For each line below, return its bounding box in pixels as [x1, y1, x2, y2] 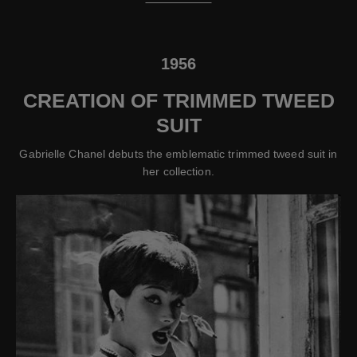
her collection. [143, 164, 214, 178]
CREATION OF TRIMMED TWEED [22, 88, 335, 112]
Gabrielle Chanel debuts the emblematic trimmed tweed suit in [19, 147, 338, 160]
